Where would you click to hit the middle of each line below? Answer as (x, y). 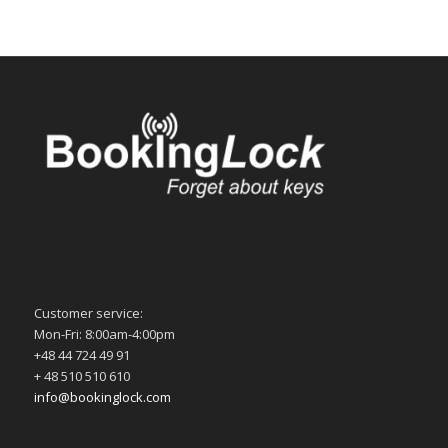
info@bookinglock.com (102, 396)
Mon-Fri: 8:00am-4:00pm (104, 333)
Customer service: (88, 312)
